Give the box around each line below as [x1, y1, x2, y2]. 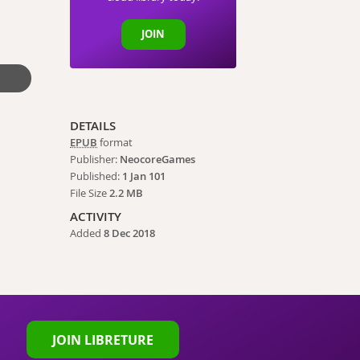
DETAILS [70, 117, 117, 134]
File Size [70, 186, 110, 200]
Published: [70, 169, 123, 183]
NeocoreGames [120, 152, 196, 166]
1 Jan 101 [122, 169, 166, 183]
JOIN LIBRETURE [52, 330, 154, 349]
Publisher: [70, 152, 121, 166]
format [97, 135, 133, 149]
